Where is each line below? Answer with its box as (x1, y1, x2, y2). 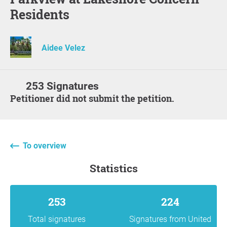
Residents (10, 6, 69, 23)
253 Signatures (26, 80, 99, 92)
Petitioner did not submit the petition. (16, 92, 174, 104)
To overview (23, 140, 66, 150)
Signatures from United (129, 214, 211, 224)
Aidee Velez (42, 43, 85, 53)
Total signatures (28, 214, 86, 224)
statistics (96, 161, 138, 175)
